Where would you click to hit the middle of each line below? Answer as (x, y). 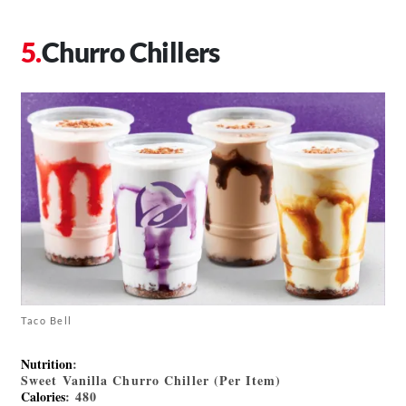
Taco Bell (47, 321)
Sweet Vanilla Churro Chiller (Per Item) (151, 381)
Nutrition (47, 364)
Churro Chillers (130, 51)
